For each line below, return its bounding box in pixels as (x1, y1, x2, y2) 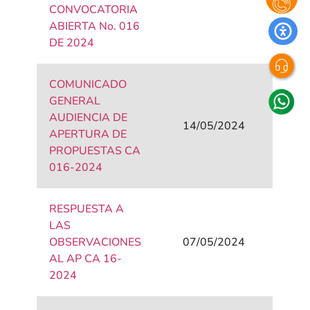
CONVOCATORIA (49, 2, 138, 18)
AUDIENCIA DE (49, 110, 128, 126)
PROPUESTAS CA (49, 143, 141, 159)
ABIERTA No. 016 (49, 19, 140, 35)
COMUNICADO (49, 77, 127, 93)
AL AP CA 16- (49, 251, 122, 267)
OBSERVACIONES (49, 235, 142, 250)
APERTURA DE (49, 127, 127, 143)
